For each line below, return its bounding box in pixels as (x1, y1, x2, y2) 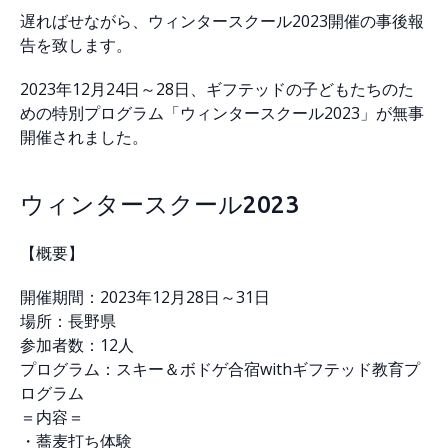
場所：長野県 (20, 310, 116, 332)
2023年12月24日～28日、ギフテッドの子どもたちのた (20, 78, 414, 100)
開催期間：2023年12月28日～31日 (20, 286, 270, 308)
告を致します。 (20, 34, 132, 56)
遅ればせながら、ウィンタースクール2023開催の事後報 (20, 10, 424, 32)
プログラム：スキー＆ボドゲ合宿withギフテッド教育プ (20, 358, 420, 380)
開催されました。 (20, 126, 148, 148)
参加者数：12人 (20, 334, 134, 356)
